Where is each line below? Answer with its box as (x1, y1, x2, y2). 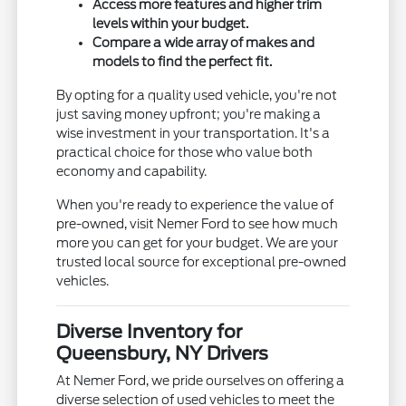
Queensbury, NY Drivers (56, 343, 269, 365)
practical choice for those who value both (56, 145, 314, 160)
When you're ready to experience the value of (56, 198, 334, 213)
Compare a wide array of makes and (92, 35, 315, 51)
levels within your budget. (92, 16, 249, 32)
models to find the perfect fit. (92, 54, 273, 70)
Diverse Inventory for (56, 321, 243, 343)
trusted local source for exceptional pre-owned (56, 255, 347, 270)
